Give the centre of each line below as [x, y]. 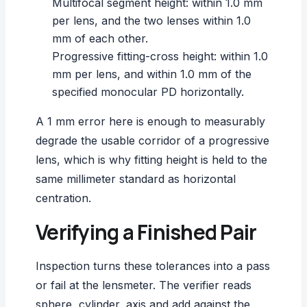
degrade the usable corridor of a [122, 140]
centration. [63, 198]
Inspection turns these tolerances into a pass [153, 266]
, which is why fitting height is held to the [162, 159]
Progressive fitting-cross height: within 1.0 [160, 56]
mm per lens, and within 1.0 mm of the [152, 74]
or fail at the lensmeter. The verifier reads [144, 285]
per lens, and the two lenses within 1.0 [151, 20]
